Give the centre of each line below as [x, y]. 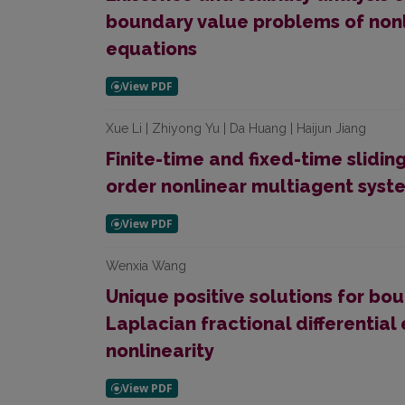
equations [151, 49]
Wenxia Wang [146, 266]
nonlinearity [160, 351]
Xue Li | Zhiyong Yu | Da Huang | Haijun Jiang [236, 128]
